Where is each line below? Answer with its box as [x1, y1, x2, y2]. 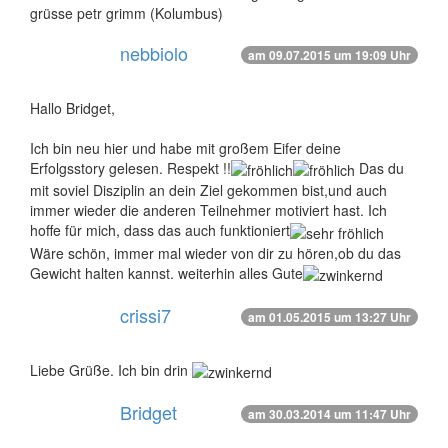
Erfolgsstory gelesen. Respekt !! [30, 158, 231, 178]
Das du [355, 158, 404, 178]
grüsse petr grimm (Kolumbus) [30, 3, 223, 23]
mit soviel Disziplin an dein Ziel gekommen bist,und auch [30, 180, 387, 201]
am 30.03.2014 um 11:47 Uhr [248, 405, 411, 424]
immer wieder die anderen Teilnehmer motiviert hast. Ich [30, 200, 387, 221]
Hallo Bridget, [30, 98, 115, 118]
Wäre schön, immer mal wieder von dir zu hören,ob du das [30, 242, 401, 263]
